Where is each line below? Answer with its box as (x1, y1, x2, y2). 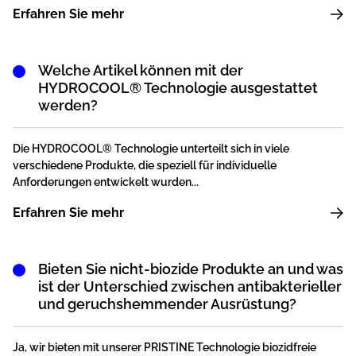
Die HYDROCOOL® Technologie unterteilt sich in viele (13, 142, 289, 156)
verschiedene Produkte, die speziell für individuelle (13, 159, 277, 172)
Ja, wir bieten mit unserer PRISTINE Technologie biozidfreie (13, 341, 316, 354)
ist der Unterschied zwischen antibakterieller (38, 278, 342, 296)
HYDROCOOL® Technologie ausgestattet (38, 79, 318, 97)
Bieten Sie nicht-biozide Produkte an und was (38, 261, 343, 278)
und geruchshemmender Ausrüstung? (38, 296, 296, 313)
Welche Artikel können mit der (38, 62, 243, 79)
